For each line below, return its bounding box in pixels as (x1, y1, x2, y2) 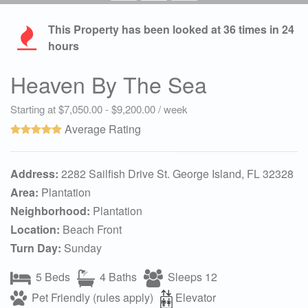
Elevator (173, 289, 217, 305)
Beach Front (60, 221, 122, 237)
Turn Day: (10, 239, 61, 256)
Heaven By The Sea (10, 67, 207, 100)
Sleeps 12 (165, 268, 217, 285)
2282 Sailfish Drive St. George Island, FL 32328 (58, 165, 294, 181)
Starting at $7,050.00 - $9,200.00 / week (10, 101, 188, 116)
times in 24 (236, 21, 294, 37)
